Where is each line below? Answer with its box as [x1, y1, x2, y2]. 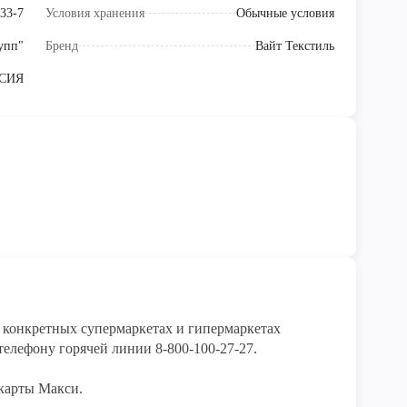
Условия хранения [45, 6, 144, 21]
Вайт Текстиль [255, 39, 334, 54]
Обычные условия [236, 6, 334, 21]
